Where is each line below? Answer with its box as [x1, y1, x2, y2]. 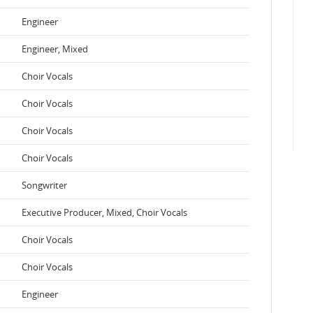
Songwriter [22, 178, 67, 191]
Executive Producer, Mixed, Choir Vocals [22, 205, 187, 219]
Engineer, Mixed [22, 42, 88, 55]
